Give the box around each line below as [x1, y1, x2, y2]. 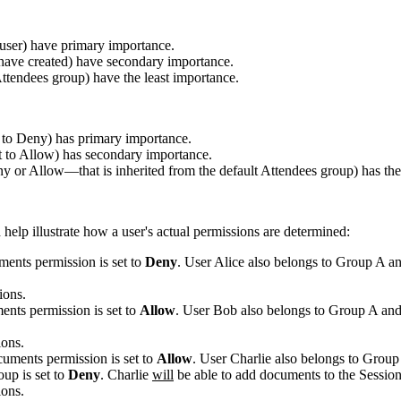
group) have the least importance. [52, 69, 239, 85]
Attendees [260, 162, 320, 178]
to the [324, 366, 359, 382]
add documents [235, 366, 324, 382]
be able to [174, 366, 235, 382]
